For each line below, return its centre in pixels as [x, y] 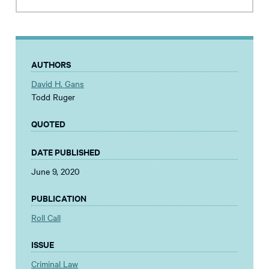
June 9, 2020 [56, 171]
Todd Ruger [53, 97]
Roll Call [46, 218]
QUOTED [48, 124]
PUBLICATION [59, 198]
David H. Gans [58, 84]
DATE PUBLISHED [66, 152]
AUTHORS [51, 64]
